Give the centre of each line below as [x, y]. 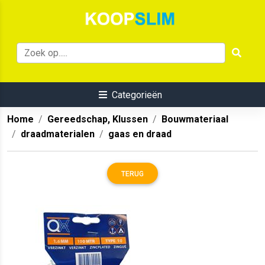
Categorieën [137, 95]
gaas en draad [140, 134]
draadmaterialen [58, 134]
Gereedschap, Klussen [98, 119]
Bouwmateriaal [195, 119]
